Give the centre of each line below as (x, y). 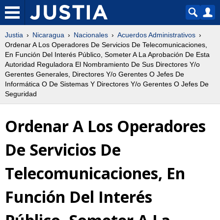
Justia (14, 35)
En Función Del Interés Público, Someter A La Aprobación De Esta (107, 55)
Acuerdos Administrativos (156, 35)
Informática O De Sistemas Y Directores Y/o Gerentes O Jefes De (107, 84)
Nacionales (91, 35)
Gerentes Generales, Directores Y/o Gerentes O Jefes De (95, 74)
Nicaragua (48, 35)
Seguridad (21, 94)
